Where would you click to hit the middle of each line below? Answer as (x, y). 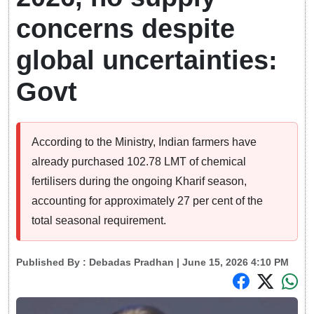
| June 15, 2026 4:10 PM (231, 262)
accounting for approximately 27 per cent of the (147, 201)
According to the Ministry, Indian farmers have (144, 142)
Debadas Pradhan (131, 262)
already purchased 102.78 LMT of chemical (139, 162)
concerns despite (125, 29)
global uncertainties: (147, 61)
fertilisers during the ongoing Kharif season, (139, 182)
